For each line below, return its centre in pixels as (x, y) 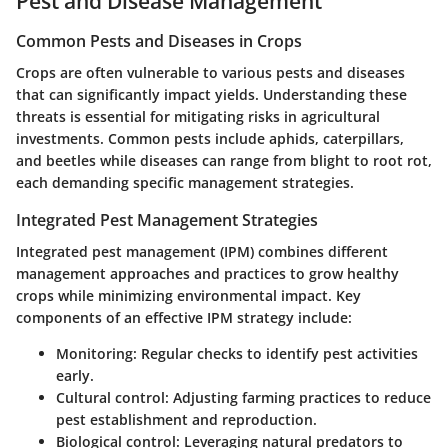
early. (75, 376)
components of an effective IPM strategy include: (184, 318)
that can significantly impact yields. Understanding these (211, 94)
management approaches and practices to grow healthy (207, 274)
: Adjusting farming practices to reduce (298, 398)
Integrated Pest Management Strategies (167, 219)
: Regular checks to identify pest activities (275, 354)
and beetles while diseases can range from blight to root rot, (224, 160)
